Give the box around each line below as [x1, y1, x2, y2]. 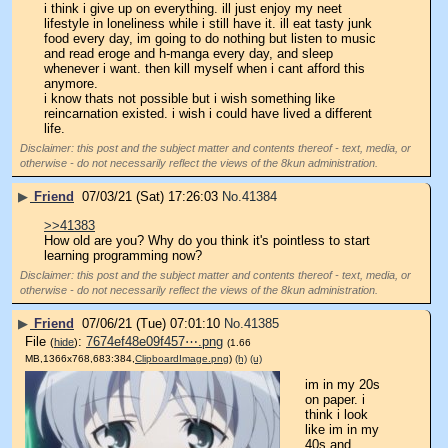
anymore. [44, 75, 98, 91]
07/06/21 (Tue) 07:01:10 [82, 316, 220, 332]
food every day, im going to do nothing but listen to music [44, 30, 376, 46]
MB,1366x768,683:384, [25, 353, 135, 365]
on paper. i [305, 391, 365, 407]
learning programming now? [44, 247, 202, 263]
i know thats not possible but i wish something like [44, 90, 335, 106]
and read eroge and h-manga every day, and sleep [44, 45, 333, 61]
